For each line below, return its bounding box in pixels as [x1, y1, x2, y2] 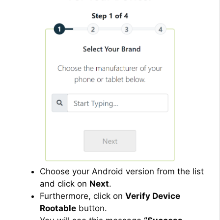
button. [76, 203, 107, 214]
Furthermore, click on [40, 191, 125, 201]
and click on [40, 179, 89, 189]
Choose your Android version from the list [40, 166, 204, 177]
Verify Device [125, 191, 180, 201]
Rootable [40, 203, 76, 214]
